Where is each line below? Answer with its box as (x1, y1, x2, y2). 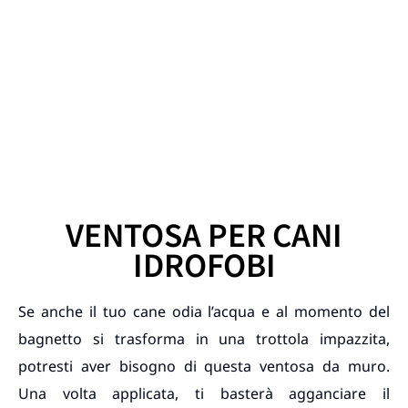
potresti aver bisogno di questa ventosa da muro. (18, 356, 390, 376)
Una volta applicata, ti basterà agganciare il (18, 383, 390, 403)
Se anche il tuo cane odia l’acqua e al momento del (18, 301, 390, 321)
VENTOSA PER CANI (66, 212, 342, 256)
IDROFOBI (132, 242, 276, 286)
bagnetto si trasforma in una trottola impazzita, (18, 329, 390, 349)
